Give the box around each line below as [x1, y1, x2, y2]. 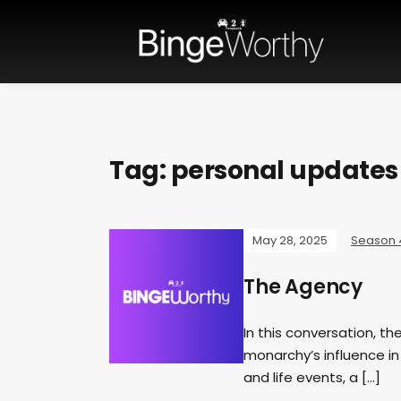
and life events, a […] [243, 368, 380, 388]
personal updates [170, 153, 398, 189]
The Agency [243, 273, 363, 302]
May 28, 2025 [252, 232, 328, 250]
